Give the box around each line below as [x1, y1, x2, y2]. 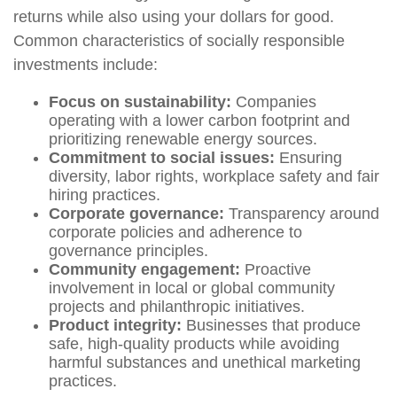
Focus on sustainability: [49, 93, 231, 111]
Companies [231, 93, 316, 111]
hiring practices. [49, 186, 160, 204]
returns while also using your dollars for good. [13, 8, 334, 26]
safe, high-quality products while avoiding [49, 335, 339, 353]
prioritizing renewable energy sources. [49, 130, 317, 148]
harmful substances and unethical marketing [49, 354, 361, 371]
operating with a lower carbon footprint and [49, 112, 350, 129]
